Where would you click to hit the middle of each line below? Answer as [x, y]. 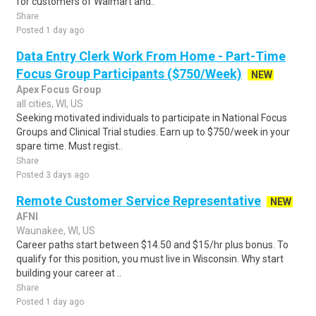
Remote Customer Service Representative [139, 201]
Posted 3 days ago [53, 175]
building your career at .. [69, 273]
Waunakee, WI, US [56, 231]
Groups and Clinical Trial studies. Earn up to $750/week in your [153, 132]
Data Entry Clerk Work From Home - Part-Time [151, 56]
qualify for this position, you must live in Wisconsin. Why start [150, 259]
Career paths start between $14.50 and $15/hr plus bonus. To [152, 245]
